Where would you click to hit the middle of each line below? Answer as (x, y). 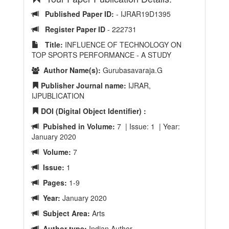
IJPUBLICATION (58, 96)
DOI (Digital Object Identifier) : (93, 111)
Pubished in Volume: (77, 126)
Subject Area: (64, 213)
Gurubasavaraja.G (132, 70)
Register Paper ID (76, 29)
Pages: (53, 182)
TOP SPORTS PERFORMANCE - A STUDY (101, 55)
